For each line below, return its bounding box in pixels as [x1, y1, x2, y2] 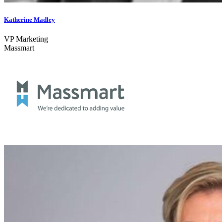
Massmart [4, 43, 34, 52]
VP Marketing [4, 34, 48, 43]
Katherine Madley [4, 15, 55, 23]
